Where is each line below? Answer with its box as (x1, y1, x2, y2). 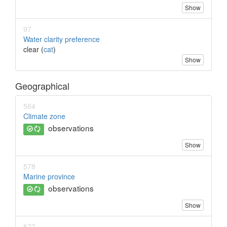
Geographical (15, 79, 69, 93)
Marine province (23, 171, 75, 182)
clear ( (23, 44, 44, 55)
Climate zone (23, 111, 65, 122)
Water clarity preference (23, 34, 100, 45)
